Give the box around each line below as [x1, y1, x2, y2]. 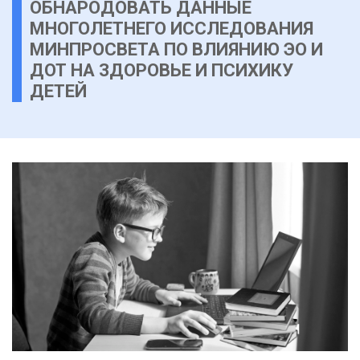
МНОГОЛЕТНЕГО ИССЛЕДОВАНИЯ [30, 18, 313, 39]
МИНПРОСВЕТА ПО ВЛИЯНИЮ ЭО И [30, 39, 323, 59]
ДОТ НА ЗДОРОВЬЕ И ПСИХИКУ [30, 60, 293, 80]
